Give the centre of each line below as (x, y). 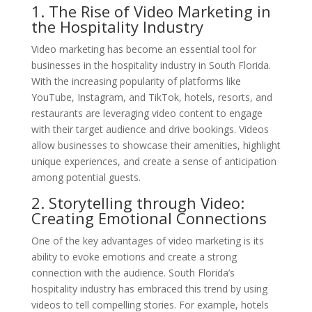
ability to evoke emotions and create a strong (134, 256)
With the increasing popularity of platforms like (136, 81)
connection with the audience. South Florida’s (133, 272)
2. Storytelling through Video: (138, 202)
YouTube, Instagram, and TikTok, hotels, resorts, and (151, 97)
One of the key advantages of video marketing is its (147, 240)
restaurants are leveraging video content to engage (147, 113)
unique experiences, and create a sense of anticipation (154, 161)
